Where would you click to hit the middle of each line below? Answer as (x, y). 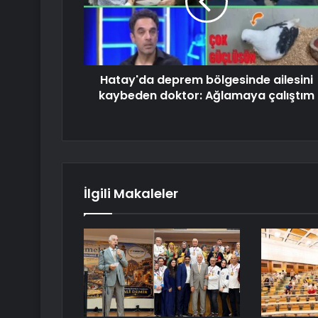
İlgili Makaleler (131, 194)
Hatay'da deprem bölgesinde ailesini (206, 80)
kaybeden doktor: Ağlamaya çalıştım (206, 96)
